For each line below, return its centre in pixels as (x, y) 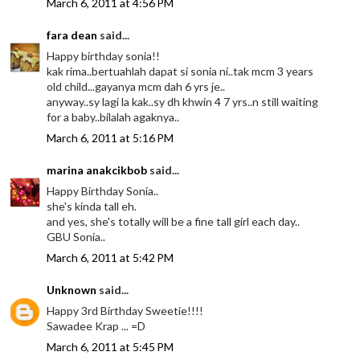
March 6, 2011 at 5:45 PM (110, 346)
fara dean (72, 35)
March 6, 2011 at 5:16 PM (110, 137)
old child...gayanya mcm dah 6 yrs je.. (136, 86)
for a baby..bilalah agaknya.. (113, 117)
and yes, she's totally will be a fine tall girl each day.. (174, 221)
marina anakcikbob (97, 170)
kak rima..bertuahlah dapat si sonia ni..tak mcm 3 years (180, 71)
